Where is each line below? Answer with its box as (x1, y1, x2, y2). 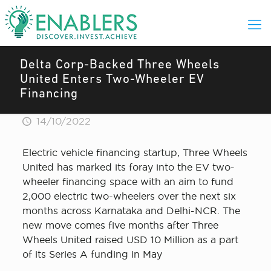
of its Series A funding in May (22, 249, 162, 260)
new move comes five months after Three (22, 220, 218, 230)
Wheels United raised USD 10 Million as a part (22, 234, 238, 245)
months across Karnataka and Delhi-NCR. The (22, 205, 240, 216)
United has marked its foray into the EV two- (22, 162, 235, 172)
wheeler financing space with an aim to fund (22, 176, 233, 187)
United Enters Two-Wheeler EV (20, 73, 204, 86)
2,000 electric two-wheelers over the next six (22, 191, 236, 201)
